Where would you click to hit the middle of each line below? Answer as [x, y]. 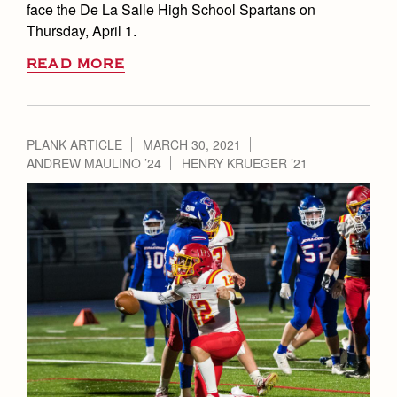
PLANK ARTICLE [74, 144]
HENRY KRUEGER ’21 [245, 163]
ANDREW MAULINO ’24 [94, 163]
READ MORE [76, 64]
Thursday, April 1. [82, 30]
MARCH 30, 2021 [192, 144]
